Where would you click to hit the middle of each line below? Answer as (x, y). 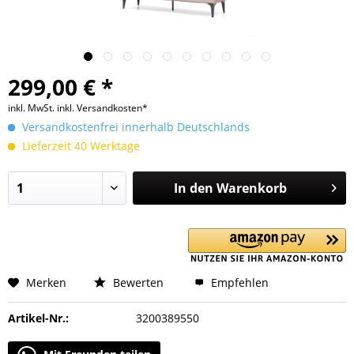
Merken (46, 282)
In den (193, 188)
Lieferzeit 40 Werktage (79, 146)
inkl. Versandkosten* (102, 108)
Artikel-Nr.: (38, 318)
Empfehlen (238, 282)
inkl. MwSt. (32, 108)
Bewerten (137, 282)
